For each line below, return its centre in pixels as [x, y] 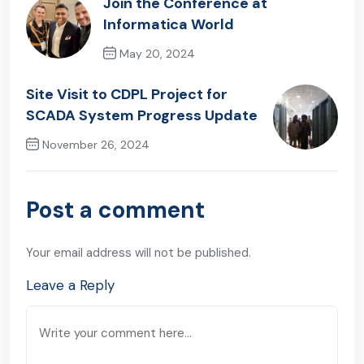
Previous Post [160, 81]
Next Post [56, 172]
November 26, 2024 [94, 144]
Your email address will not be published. [139, 252]
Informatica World [169, 24]
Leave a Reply [70, 285]
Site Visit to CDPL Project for [127, 94]
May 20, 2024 [156, 53]
